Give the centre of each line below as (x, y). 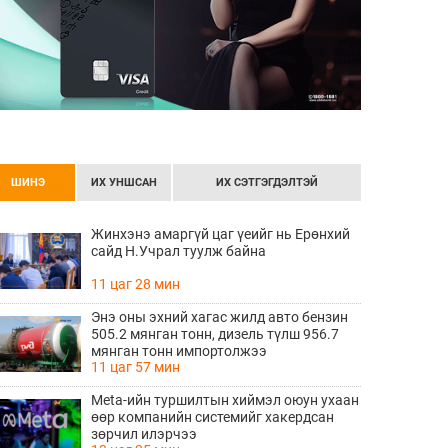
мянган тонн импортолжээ (179, 351)
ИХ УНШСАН (124, 182)
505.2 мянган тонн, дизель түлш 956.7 (215, 334)
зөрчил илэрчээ (144, 434)
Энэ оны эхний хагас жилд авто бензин (219, 317)
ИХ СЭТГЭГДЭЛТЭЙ (267, 182)
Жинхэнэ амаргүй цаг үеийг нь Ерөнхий (220, 234)
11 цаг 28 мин (135, 284)
